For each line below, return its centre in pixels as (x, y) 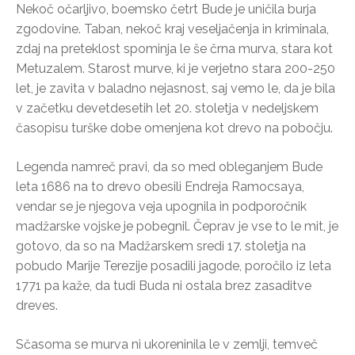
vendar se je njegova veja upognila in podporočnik (161, 206)
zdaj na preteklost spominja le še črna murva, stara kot (174, 48)
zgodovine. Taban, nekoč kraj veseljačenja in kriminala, (172, 29)
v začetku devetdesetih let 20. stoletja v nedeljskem (167, 108)
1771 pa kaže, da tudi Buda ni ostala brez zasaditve (164, 285)
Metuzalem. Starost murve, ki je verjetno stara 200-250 (176, 68)
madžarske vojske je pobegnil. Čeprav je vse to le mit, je (177, 226)
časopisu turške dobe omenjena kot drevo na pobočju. (174, 128)
